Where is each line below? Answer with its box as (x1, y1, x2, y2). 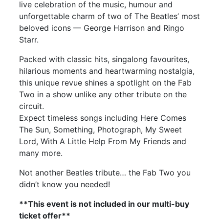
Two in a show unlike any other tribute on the (19, 89, 187, 99)
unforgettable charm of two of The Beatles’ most (19, 11, 200, 21)
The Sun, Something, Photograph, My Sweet (19, 124, 182, 134)
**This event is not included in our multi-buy (19, 198, 189, 209)
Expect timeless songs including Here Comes (19, 112, 186, 123)
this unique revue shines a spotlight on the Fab (19, 77, 192, 88)
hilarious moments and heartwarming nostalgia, (19, 66, 195, 76)
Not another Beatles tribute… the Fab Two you (19, 167, 191, 177)
